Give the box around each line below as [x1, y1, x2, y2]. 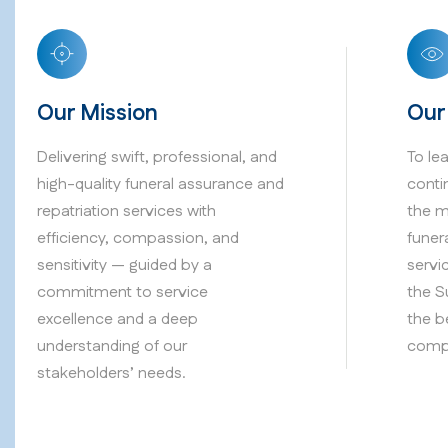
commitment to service [37, 281, 208, 305]
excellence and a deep [37, 308, 198, 332]
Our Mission [37, 98, 158, 130]
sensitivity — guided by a [37, 254, 212, 278]
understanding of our [37, 335, 187, 359]
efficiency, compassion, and [37, 227, 239, 251]
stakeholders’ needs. [37, 362, 186, 386]
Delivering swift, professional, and [37, 146, 277, 170]
